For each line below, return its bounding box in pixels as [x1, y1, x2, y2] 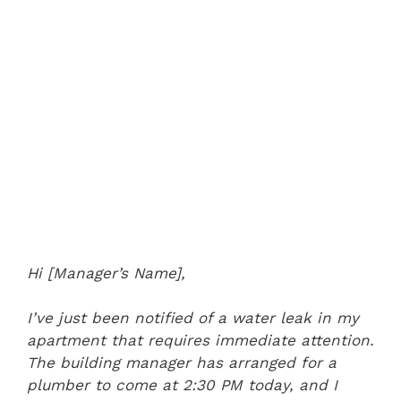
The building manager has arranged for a [27, 354, 337, 371]
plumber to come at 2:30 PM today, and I [27, 376, 337, 394]
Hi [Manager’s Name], [27, 263, 185, 282]
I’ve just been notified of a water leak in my [27, 309, 359, 327]
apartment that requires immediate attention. [27, 331, 374, 349]
